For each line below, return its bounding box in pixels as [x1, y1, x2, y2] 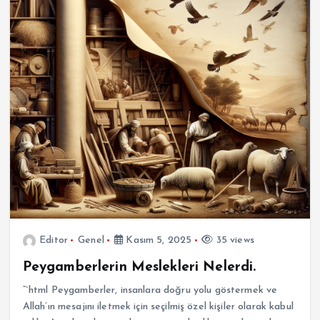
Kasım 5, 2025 [123, 235, 192, 246]
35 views [213, 235, 254, 246]
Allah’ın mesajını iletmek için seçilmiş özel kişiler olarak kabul [22, 301, 294, 313]
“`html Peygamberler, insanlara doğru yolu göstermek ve [22, 285, 278, 296]
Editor [39, 235, 68, 246]
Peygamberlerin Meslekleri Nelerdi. [22, 260, 256, 275]
